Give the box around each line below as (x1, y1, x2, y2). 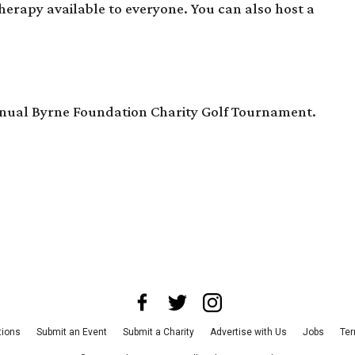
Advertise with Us (209, 326, 287, 338)
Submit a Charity (122, 326, 194, 338)
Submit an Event (36, 326, 107, 338)
